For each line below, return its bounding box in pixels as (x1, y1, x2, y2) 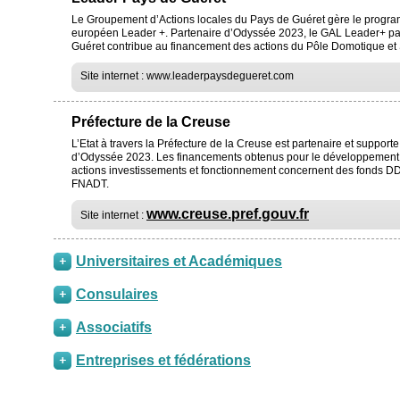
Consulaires (76, 287, 158, 302)
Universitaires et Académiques (76, 254, 282, 269)
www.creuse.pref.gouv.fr (146, 206, 309, 221)
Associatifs (76, 320, 152, 335)
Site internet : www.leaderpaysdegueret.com (80, 70, 294, 82)
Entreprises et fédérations (76, 353, 251, 368)
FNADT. (71, 178, 109, 190)
